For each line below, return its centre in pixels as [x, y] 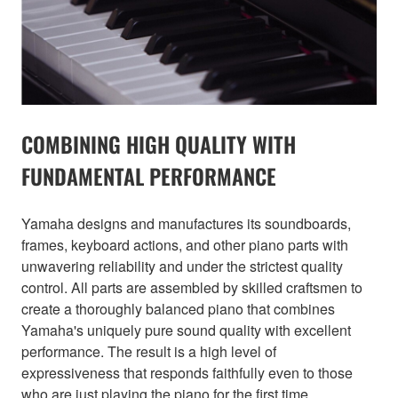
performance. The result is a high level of [149, 351]
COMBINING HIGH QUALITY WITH [159, 143]
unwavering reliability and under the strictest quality [182, 266]
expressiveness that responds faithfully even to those [187, 372]
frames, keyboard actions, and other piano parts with [185, 244]
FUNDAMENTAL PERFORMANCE [149, 175]
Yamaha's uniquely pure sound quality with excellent [186, 330]
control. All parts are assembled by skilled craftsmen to [192, 287]
